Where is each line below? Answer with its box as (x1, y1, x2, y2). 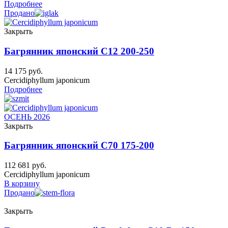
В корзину (4, 179, 40, 188)
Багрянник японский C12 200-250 (4, 45, 154, 56)
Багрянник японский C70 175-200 (4, 140, 154, 151)
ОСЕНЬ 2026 (4, 112, 50, 121)
